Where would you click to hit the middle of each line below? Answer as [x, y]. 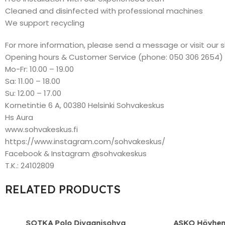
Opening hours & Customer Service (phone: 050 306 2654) [114, 57]
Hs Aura [19, 117]
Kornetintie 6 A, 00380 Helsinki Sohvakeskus [85, 105]
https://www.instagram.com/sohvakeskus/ [85, 141]
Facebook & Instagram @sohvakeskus [76, 153]
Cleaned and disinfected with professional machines [104, 11]
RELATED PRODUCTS [63, 189]
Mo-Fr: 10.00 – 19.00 [39, 69]
